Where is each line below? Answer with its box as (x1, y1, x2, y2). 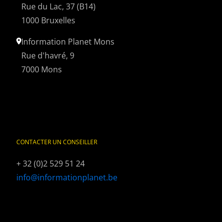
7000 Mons (21, 64, 62, 75)
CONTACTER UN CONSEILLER (16, 138, 97, 147)
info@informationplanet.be (16, 172, 117, 183)
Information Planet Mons (21, 36, 114, 48)
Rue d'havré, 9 (21, 50, 74, 61)
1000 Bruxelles (21, 15, 75, 26)
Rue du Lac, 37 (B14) (21, 1, 96, 12)
